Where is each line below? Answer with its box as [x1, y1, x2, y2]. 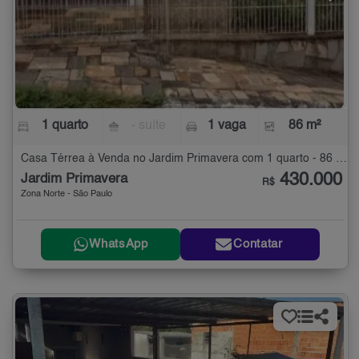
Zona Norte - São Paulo [21, 190, 112, 200]
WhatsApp [89, 238, 148, 251]
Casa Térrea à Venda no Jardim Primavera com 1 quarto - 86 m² [336, 153, 347, 165]
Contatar [233, 238, 283, 251]
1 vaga [207, 119, 246, 133]
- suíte [131, 119, 167, 133]
